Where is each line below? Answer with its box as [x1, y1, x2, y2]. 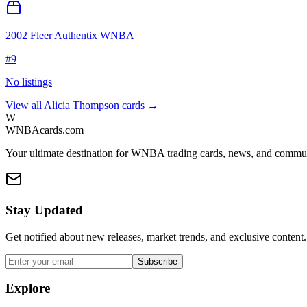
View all [5, 99, 44, 112]
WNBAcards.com [5, 124, 84, 136]
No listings [5, 76, 52, 88]
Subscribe [138, 256, 177, 267]
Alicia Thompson [44, 99, 119, 112]
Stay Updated [5, 202, 83, 217]
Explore [5, 281, 50, 296]
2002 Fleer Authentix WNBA [5, 29, 134, 42]
